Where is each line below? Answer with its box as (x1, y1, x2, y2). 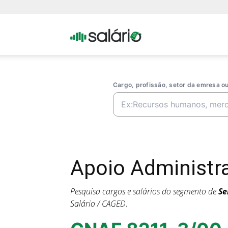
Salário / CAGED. (70, 198, 128, 209)
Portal (141, 29, 161, 39)
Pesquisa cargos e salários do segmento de (70, 186, 218, 197)
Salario (141, 70, 164, 79)
